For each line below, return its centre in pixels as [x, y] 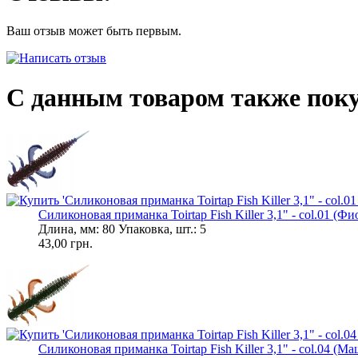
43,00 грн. [66, 244]
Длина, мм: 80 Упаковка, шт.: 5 [122, 229]
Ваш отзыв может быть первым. [94, 31]
